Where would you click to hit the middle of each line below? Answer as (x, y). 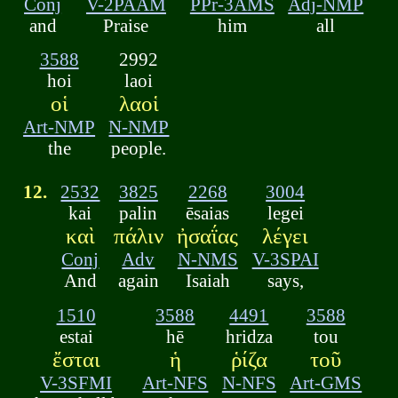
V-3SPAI (285, 259)
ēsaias (208, 213)
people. (139, 148)
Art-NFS (175, 382)
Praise (126, 25)
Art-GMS (326, 382)
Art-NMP (60, 127)
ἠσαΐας (208, 236)
